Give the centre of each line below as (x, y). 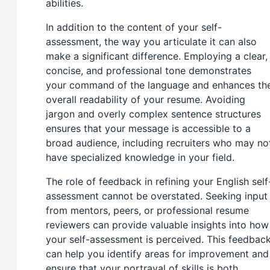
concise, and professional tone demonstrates (149, 71)
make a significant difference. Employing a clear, (157, 56)
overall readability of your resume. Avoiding (146, 100)
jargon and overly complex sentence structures (153, 114)
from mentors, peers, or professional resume (147, 211)
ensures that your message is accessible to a (148, 129)
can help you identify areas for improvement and (157, 254)
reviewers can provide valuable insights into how (157, 225)
